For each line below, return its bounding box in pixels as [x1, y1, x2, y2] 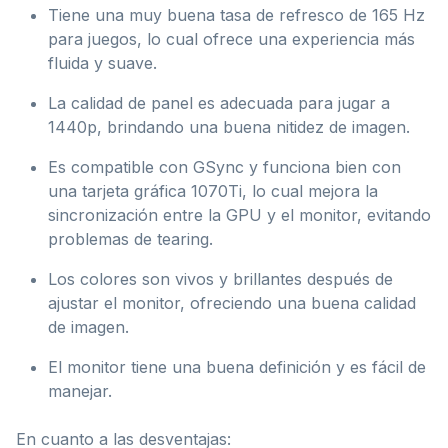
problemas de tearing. [48, 229, 213, 250]
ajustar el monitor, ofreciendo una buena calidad [48, 293, 416, 314]
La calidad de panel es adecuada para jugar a [48, 93, 390, 114]
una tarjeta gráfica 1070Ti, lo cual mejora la [48, 181, 378, 202]
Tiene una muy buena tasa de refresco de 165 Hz [48, 5, 425, 26]
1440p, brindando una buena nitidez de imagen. [48, 117, 410, 138]
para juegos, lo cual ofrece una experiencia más [48, 29, 415, 50]
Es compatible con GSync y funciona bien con [48, 157, 401, 178]
